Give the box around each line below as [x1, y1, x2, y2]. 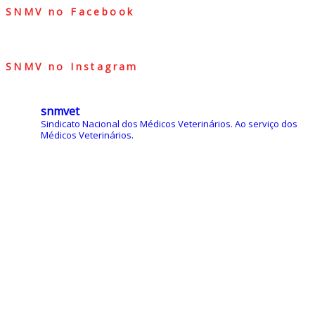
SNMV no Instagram [6, 60, 139, 73]
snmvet [41, 103, 79, 119]
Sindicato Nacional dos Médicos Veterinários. [41, 117, 235, 130]
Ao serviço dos [235, 117, 297, 130]
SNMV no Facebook [6, 4, 135, 18]
